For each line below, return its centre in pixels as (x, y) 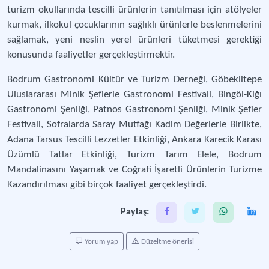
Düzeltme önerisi (167, 242)
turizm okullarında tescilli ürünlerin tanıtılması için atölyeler (134, 10)
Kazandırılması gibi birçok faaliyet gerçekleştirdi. (107, 185)
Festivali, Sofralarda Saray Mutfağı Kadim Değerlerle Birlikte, (134, 125)
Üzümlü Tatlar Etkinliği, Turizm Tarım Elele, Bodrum (134, 155)
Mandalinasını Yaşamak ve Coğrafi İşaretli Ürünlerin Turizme (134, 170)
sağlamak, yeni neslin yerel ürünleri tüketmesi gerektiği (134, 40)
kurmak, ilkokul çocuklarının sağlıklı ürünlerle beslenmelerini (134, 25)
